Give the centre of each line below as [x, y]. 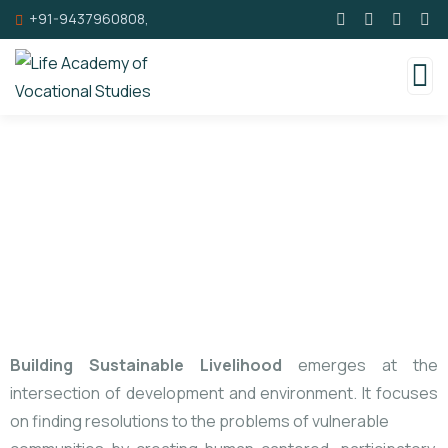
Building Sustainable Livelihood [146, 365]
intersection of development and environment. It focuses [224, 393]
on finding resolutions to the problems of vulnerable [199, 421]
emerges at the [360, 365]
